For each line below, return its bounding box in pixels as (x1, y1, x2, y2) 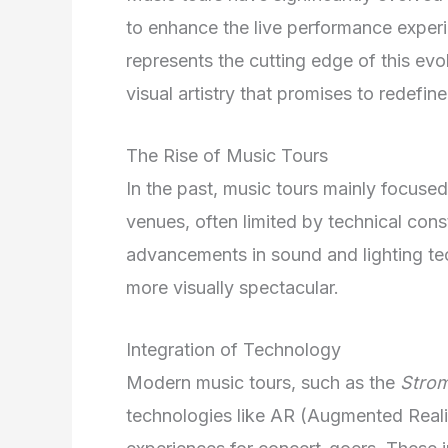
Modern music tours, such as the (126, 371, 400, 393)
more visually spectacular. (126, 276, 339, 298)
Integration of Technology (126, 338, 341, 360)
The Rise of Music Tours (126, 144, 328, 166)
